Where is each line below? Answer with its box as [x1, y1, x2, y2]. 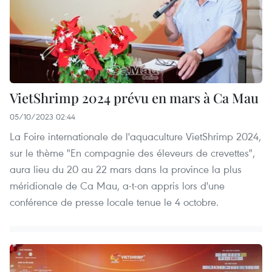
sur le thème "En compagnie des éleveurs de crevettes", [10, 146, 255, 160]
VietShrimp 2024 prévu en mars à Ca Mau [10, 89, 259, 107]
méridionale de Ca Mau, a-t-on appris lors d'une [10, 178, 225, 193]
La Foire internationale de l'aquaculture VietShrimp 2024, [10, 129, 261, 144]
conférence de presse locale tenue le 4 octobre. [10, 195, 219, 209]
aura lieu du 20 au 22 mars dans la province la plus [10, 162, 242, 177]
